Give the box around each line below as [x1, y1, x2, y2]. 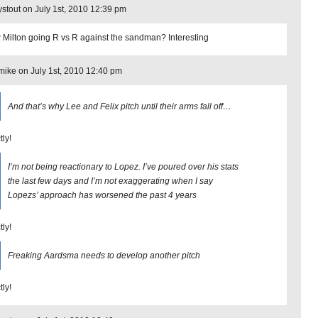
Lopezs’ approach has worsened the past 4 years [8, 190, 197, 200]
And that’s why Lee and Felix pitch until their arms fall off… [8, 102, 231, 111]
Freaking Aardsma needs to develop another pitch [8, 251, 200, 261]
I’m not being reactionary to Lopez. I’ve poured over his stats [8, 162, 238, 172]
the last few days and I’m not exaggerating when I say [8, 176, 213, 186]
